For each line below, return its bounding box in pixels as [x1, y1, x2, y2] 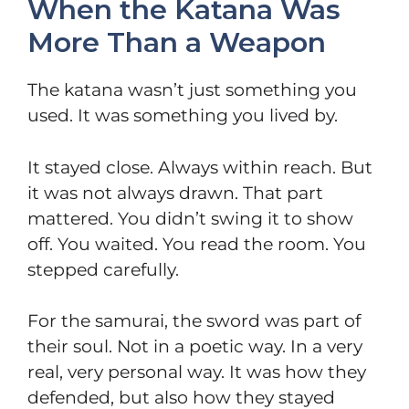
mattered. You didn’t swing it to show [27, 207, 353, 229]
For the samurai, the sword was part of [27, 310, 361, 332]
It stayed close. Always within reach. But [27, 156, 372, 178]
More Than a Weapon [27, 26, 326, 60]
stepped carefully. [27, 258, 179, 280]
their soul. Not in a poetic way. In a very [27, 336, 362, 358]
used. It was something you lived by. [27, 105, 338, 127]
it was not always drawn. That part [27, 182, 323, 204]
